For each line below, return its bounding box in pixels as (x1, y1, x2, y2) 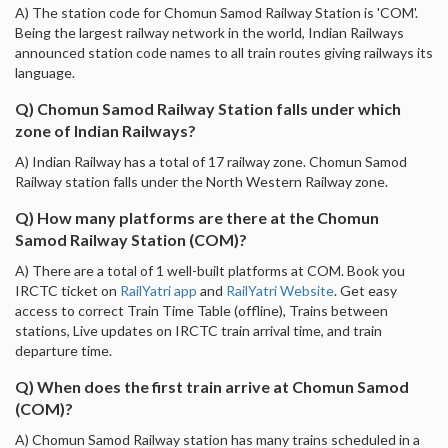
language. (15, 63, 75, 81)
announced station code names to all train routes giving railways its (15, 43, 433, 61)
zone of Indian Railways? (15, 120, 196, 140)
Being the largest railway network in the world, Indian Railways (15, 23, 404, 41)
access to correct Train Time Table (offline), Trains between (15, 301, 388, 319)
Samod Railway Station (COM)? (15, 229, 247, 249)
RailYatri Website (226, 281, 334, 299)
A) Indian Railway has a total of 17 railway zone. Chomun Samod (15, 152, 407, 170)
